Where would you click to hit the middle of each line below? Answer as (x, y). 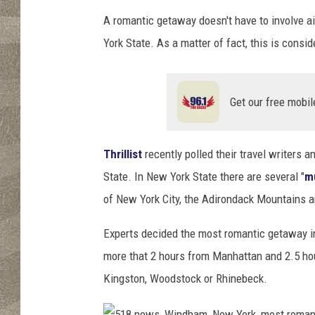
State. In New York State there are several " (204, 177)
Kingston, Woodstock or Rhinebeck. (185, 279)
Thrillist (123, 154)
